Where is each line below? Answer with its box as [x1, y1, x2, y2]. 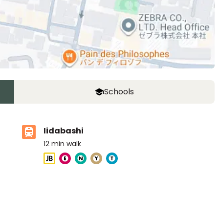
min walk [51, 139, 81, 149]
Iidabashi [44, 125, 84, 136]
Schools [104, 86, 134, 97]
